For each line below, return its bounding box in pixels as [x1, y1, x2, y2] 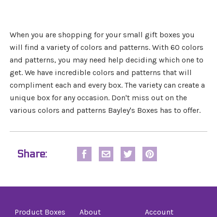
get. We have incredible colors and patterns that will [10, 67, 192, 77]
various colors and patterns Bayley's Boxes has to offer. [10, 105, 202, 115]
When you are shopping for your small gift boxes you [10, 30, 195, 39]
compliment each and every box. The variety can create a [10, 80, 205, 90]
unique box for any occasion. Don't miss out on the [10, 93, 187, 102]
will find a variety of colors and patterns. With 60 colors [10, 42, 203, 52]
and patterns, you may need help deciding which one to [10, 55, 203, 64]
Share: [17, 147, 47, 160]
